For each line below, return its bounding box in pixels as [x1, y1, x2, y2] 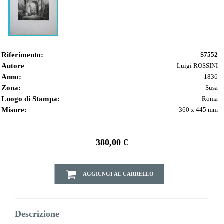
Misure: [1, 106, 27, 114]
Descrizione [15, 209, 59, 219]
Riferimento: [1, 51, 43, 59]
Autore [1, 62, 24, 70]
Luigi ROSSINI [177, 62, 218, 70]
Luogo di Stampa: [1, 95, 60, 103]
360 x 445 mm [179, 106, 218, 114]
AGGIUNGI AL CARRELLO [82, 170, 154, 177]
